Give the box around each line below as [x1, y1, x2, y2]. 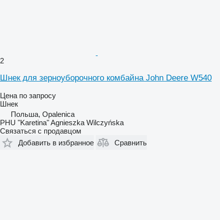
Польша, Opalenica [11, 110, 75, 118]
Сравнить [114, 138, 147, 147]
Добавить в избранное [18, 138, 94, 147]
